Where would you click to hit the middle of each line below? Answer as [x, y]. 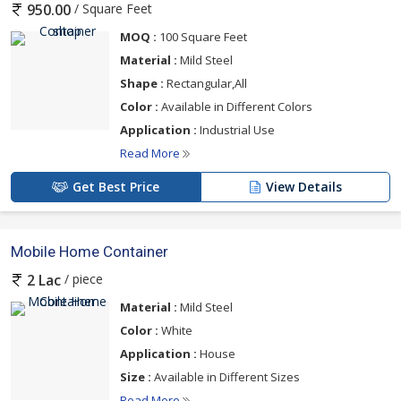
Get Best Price [116, 186]
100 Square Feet [202, 36]
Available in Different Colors [235, 106]
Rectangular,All [205, 83]
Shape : [142, 83]
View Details [304, 186]
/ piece [82, 278]
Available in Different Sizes [226, 377]
